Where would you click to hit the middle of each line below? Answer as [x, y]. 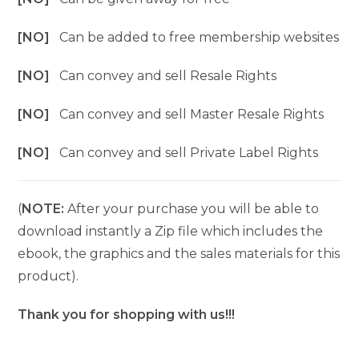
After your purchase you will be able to [192, 209]
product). [48, 276]
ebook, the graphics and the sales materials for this [179, 254]
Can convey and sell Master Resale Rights [192, 115]
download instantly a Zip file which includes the [171, 232]
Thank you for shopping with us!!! [127, 315]
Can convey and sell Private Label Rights [189, 153]
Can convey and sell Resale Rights [168, 76]
